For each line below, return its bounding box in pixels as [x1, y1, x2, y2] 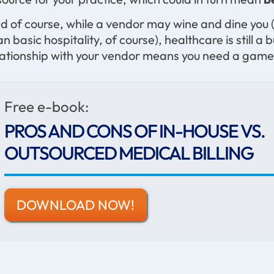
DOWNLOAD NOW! [17, 196, 135, 213]
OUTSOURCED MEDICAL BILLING [4, 141, 254, 165]
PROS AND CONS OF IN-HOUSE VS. [4, 119, 265, 143]
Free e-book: [4, 97, 90, 116]
